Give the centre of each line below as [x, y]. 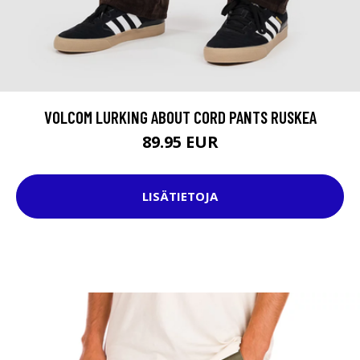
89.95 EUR [180, 141]
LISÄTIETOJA [180, 196]
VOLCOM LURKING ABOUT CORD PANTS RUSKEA [180, 117]
